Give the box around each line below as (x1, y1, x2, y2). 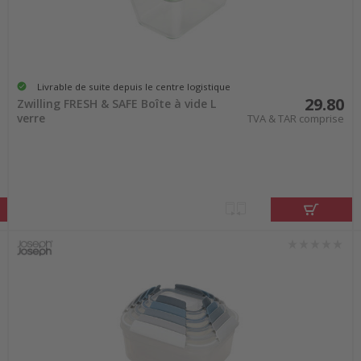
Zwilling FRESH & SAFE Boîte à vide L (16, 96, 216, 112)
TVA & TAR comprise (247, 111, 345, 127)
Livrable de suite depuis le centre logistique (36, 80, 230, 93)
